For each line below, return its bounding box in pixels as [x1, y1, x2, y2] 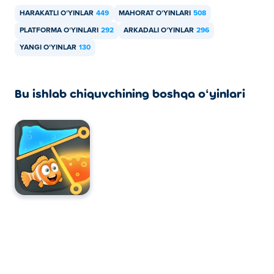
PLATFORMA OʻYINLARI [20, 27, 98, 34]
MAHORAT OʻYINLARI [119, 10, 191, 17]
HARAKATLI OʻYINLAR [20, 10, 94, 17]
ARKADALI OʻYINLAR [124, 27, 194, 34]
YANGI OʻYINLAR [20, 44, 76, 51]
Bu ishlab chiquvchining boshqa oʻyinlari [15, 86, 245, 100]
